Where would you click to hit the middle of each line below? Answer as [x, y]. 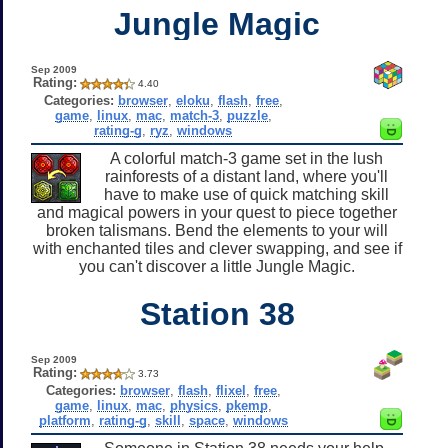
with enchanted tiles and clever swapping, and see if [217, 248]
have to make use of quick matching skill [246, 194]
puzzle [247, 115]
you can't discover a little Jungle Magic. [217, 266]
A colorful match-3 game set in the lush [246, 158]
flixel [230, 390]
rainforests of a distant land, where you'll [246, 176]
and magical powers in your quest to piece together [217, 212]
